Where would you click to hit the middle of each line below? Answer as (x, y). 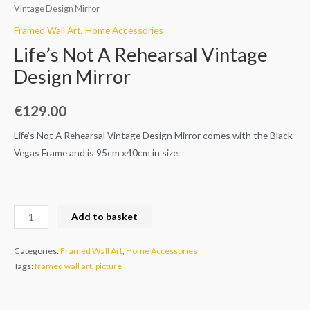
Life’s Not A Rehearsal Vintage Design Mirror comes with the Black (153, 136)
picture (109, 266)
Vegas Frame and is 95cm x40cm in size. (97, 153)
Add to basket (105, 216)
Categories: (37, 250)
